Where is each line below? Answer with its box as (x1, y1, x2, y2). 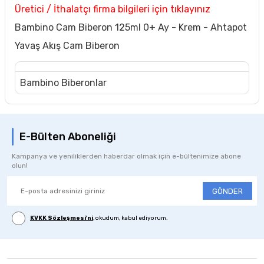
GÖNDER (212, 186, 243, 196)
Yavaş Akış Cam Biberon (15, 40, 120, 52)
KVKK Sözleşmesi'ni (30, 214, 93, 222)
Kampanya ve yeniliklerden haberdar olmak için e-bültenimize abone (12, 152, 241, 161)
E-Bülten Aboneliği (19, 130, 116, 143)
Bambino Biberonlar (20, 77, 107, 89)
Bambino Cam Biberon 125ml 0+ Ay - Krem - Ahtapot (15, 22, 247, 34)
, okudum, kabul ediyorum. (93, 214, 168, 222)
